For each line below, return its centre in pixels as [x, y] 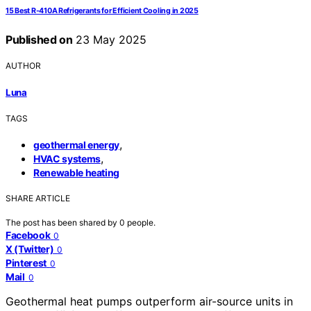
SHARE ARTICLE [38, 198]
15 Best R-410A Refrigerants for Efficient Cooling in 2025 [102, 11]
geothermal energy [77, 144]
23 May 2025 [110, 40]
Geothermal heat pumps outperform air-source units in [149, 301]
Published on [39, 40]
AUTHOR [23, 66]
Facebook [28, 235]
